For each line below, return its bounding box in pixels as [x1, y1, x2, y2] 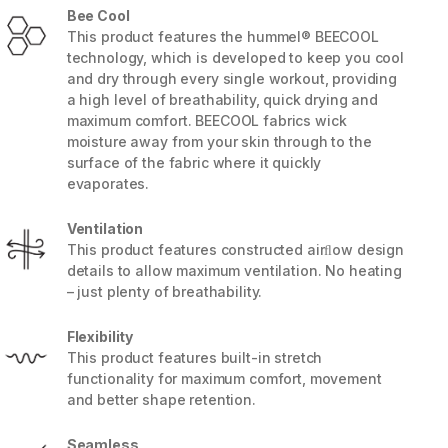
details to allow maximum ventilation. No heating [66, 262, 402, 280]
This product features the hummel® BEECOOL [66, 28, 379, 46]
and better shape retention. [66, 391, 256, 409]
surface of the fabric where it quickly [66, 154, 322, 172]
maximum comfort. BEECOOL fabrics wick [66, 112, 347, 130]
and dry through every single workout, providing [66, 70, 398, 88]
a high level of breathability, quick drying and [66, 91, 379, 109]
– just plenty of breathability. [66, 283, 263, 301]
